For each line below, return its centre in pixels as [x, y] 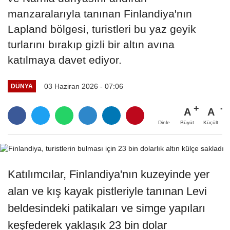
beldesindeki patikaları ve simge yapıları [107, 208]
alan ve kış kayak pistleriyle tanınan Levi [107, 191]
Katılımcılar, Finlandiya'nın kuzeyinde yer [109, 174]
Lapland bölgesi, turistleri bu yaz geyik [102, 29]
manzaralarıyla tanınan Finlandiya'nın [100, 13]
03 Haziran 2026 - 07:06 [83, 86]
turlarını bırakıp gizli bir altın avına [91, 44]
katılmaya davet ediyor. [65, 60]
